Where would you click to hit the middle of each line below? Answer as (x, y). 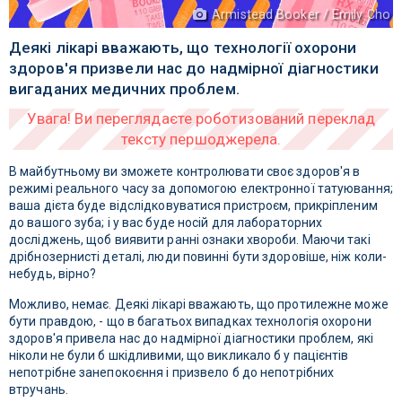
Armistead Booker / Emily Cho (301, 15)
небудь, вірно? (53, 274)
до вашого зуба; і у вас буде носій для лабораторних (166, 223)
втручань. (39, 390)
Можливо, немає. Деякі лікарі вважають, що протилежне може (199, 305)
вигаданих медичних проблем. (124, 89)
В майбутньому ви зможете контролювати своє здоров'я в (185, 172)
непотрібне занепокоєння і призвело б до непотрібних (172, 373)
